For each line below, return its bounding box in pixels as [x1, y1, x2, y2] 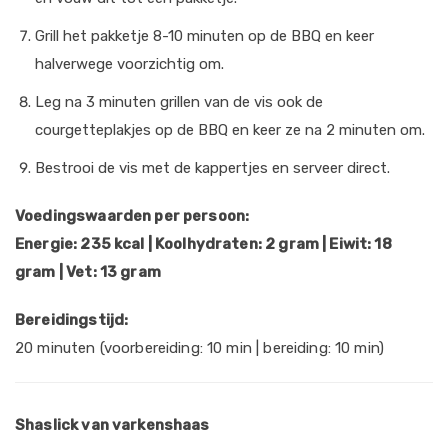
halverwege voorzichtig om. [35, 55, 224, 73]
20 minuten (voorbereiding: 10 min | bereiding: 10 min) [15, 339, 385, 357]
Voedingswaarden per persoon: [15, 207, 250, 225]
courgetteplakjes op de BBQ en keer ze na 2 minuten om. [35, 121, 425, 139]
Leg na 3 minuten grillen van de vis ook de [35, 93, 323, 111]
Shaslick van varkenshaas [15, 416, 213, 434]
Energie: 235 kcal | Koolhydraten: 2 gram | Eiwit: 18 [15, 235, 392, 253]
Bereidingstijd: [15, 311, 129, 329]
